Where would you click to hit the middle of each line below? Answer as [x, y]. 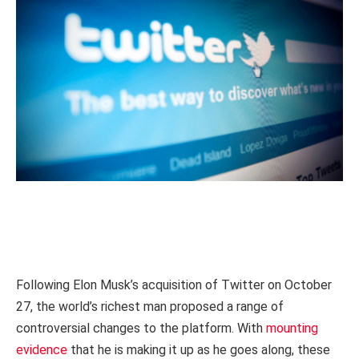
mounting [292, 329]
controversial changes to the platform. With [141, 329]
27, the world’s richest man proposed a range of [150, 307]
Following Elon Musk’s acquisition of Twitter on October [174, 285]
